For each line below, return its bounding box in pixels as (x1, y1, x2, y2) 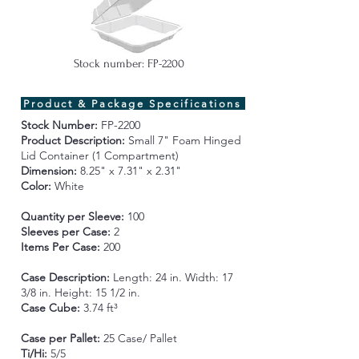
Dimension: (20, 163, 77, 178)
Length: (112, 270, 152, 284)
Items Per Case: (20, 240, 103, 254)
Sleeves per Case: (20, 224, 114, 239)
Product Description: (20, 133, 128, 147)
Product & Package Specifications (23, 97, 242, 110)
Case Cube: (20, 301, 83, 315)
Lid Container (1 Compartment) (20, 148, 179, 163)
